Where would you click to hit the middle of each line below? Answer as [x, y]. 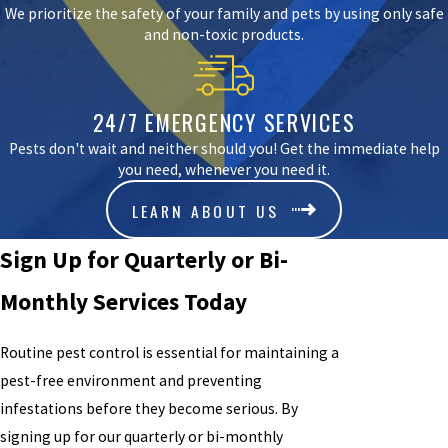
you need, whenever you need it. [224, 169]
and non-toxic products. [224, 34]
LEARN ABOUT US [205, 210]
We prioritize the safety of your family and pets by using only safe [224, 13]
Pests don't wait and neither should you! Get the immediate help [224, 148]
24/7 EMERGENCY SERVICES [224, 121]
